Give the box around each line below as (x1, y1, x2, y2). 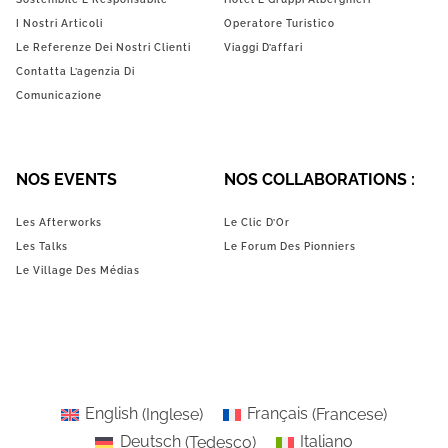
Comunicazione (16, 89, 102, 101)
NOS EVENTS (16, 169, 117, 189)
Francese (316, 404, 384, 424)
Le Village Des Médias (16, 264, 140, 276)
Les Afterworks (16, 216, 102, 228)
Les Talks (16, 240, 68, 252)
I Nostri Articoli (16, 17, 103, 29)
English (85, 404, 138, 424)
